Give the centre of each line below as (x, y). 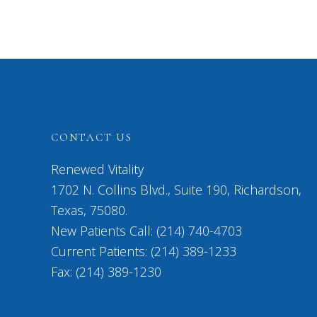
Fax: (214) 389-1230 (106, 272)
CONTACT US (92, 137)
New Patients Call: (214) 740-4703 (146, 231)
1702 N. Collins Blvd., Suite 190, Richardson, (176, 190)
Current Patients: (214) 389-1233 (144, 251)
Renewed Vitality (97, 169)
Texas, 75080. (89, 210)
